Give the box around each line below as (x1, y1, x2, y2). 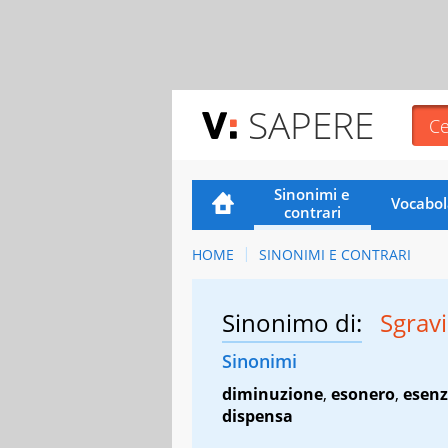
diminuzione (222, 382, 323, 405)
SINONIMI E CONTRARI (258, 244, 411, 264)
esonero (331, 382, 395, 405)
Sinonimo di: (222, 305, 362, 339)
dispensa (222, 404, 293, 427)
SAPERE (248, 99, 374, 150)
